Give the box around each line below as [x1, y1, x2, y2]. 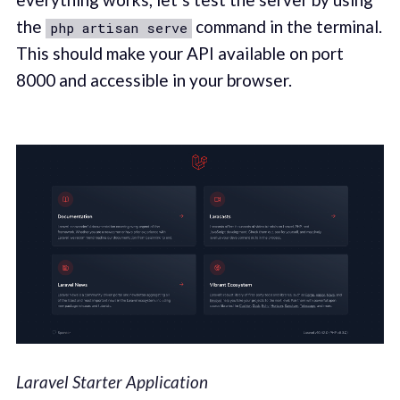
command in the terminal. [191, 15, 382, 37]
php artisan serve [49, 18, 187, 37]
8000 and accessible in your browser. [15, 69, 292, 90]
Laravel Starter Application [15, 371, 208, 393]
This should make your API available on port [15, 42, 344, 63]
